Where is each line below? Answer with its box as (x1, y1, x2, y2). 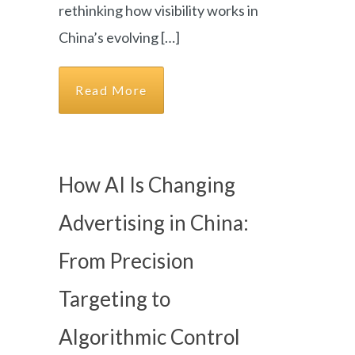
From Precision (59, 248, 194, 273)
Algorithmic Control (59, 324, 240, 349)
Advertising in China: (59, 210, 249, 235)
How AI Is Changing (59, 172, 235, 197)
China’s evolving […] (59, 29, 180, 46)
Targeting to (59, 286, 170, 311)
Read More (75, 82, 147, 97)
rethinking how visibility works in (59, 2, 258, 19)
